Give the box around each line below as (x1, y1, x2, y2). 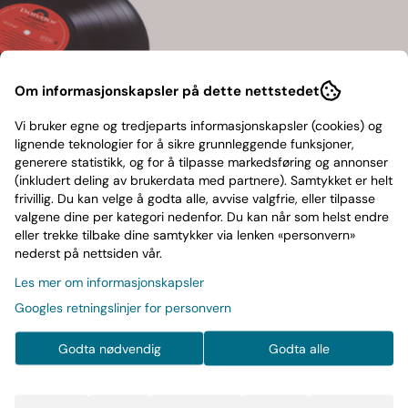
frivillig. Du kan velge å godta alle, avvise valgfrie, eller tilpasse (15, 189, 375, 206)
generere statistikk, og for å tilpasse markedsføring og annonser (15, 153, 388, 169)
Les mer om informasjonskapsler (15, 273, 204, 290)
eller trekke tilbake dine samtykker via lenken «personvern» (15, 226, 355, 242)
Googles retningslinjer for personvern (15, 299, 231, 315)
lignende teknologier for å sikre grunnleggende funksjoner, (15, 135, 354, 151)
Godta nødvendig (57, 340, 161, 356)
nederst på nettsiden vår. (15, 244, 162, 260)
